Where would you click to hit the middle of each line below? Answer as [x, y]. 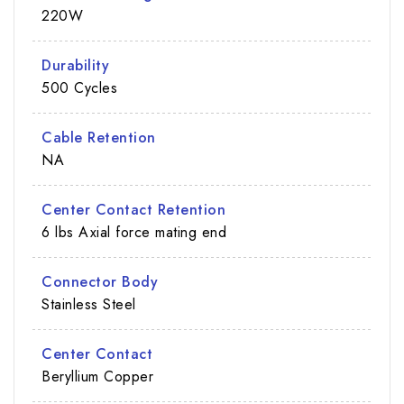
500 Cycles [79, 87]
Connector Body [100, 281]
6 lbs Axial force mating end [134, 232]
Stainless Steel [89, 304]
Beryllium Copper [97, 376]
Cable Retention [99, 137]
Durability [75, 65]
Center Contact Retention [133, 209]
